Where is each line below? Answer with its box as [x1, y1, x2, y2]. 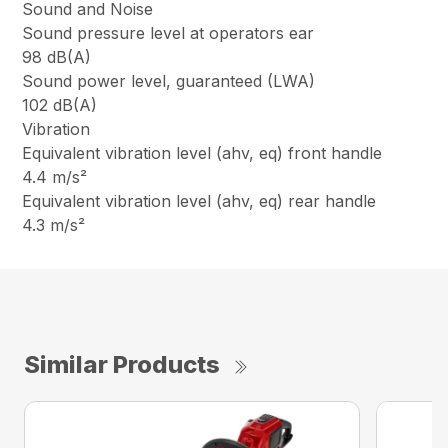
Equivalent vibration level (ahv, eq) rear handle [22, 191, 377, 212]
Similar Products [24, 350, 220, 380]
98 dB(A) [22, 47, 92, 68]
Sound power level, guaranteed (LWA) [22, 71, 316, 92]
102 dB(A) [22, 95, 98, 116]
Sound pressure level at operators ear [22, 23, 315, 44]
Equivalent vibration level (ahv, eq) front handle [22, 143, 383, 164]
